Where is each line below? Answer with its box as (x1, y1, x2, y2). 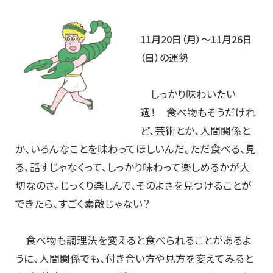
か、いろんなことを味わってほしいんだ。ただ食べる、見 (15, 141, 256, 156)
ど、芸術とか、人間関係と (140, 123, 250, 138)
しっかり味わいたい (140, 87, 236, 101)
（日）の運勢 (140, 50, 188, 65)
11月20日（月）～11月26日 (140, 32, 252, 46)
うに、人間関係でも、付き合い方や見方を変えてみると (15, 251, 253, 266)
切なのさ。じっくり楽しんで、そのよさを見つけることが (15, 178, 252, 193)
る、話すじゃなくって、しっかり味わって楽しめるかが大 (15, 160, 250, 174)
